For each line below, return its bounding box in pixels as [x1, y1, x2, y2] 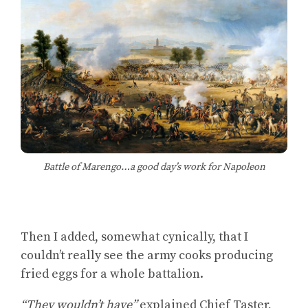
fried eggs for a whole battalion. [21, 265, 203, 282]
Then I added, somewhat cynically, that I [21, 228, 248, 245]
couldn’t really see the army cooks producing [21, 247, 273, 263]
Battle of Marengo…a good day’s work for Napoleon [43, 160, 265, 173]
